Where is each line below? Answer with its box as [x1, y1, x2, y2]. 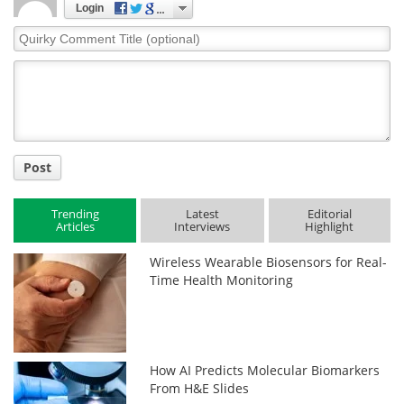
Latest [185, 205, 219, 222]
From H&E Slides [150, 380, 250, 397]
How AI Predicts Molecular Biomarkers [150, 362, 381, 379]
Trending [50, 205, 99, 222]
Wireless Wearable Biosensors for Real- [150, 253, 388, 271]
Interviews [174, 217, 231, 234]
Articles [55, 217, 95, 234]
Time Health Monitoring [150, 271, 294, 289]
